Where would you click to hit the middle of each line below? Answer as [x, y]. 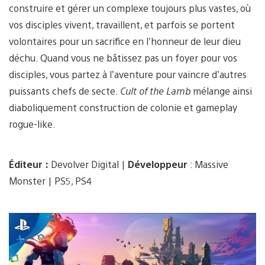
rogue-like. [32, 124]
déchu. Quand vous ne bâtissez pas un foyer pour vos [123, 58]
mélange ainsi [222, 91]
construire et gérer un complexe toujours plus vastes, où [130, 8]
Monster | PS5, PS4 [50, 181]
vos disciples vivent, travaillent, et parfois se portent [122, 25]
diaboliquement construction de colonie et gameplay [123, 108]
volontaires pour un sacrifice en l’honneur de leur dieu [125, 41]
